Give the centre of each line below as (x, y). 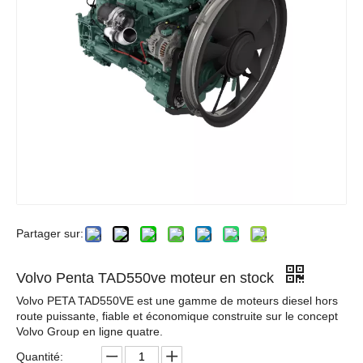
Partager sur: (50, 233)
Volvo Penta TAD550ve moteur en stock (147, 278)
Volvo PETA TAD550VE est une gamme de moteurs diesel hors (177, 300)
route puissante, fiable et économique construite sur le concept (177, 316)
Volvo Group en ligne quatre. (90, 331)
